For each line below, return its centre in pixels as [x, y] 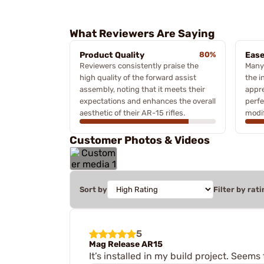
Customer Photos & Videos [140, 140]
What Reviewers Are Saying [142, 33]
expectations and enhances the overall [148, 101]
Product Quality [112, 55]
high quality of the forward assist [138, 77]
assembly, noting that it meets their [142, 89]
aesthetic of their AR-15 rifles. [132, 113]
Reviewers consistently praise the [139, 65]
